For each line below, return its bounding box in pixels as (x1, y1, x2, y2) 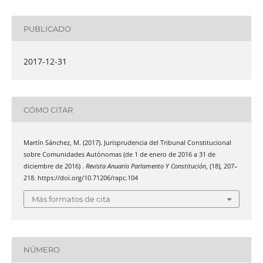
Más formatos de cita (32, 194, 110, 204)
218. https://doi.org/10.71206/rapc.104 (23, 174, 138, 183)
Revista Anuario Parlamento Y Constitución (85, 162, 206, 171)
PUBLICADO (23, 23, 71, 33)
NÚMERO (23, 245, 60, 255)
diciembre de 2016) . (23, 162, 86, 171)
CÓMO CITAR (23, 104, 73, 114)
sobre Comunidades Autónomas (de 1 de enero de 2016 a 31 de (23, 150, 215, 159)
